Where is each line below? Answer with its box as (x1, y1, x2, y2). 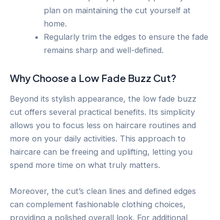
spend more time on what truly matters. (10, 160, 160, 170)
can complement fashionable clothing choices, (10, 199, 186, 209)
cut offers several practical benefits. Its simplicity (10, 107, 195, 117)
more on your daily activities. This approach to (10, 133, 186, 143)
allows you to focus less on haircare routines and (10, 120, 196, 130)
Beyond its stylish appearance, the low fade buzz (10, 93, 196, 104)
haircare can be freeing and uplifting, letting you (10, 146, 192, 157)
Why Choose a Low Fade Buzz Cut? (10, 71, 176, 84)
